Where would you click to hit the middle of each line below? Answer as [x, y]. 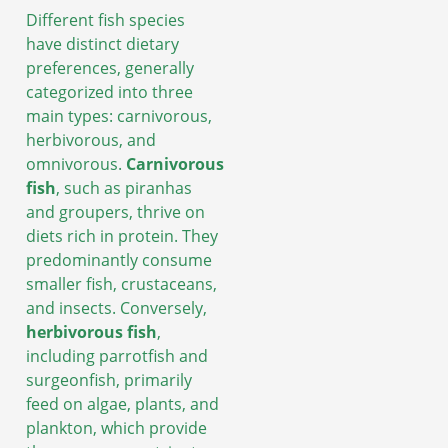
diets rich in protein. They [122, 236]
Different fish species [105, 20]
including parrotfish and [117, 356]
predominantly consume [119, 260]
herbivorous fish [91, 332]
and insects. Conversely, [116, 308]
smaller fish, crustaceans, [121, 284]
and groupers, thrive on [115, 212]
